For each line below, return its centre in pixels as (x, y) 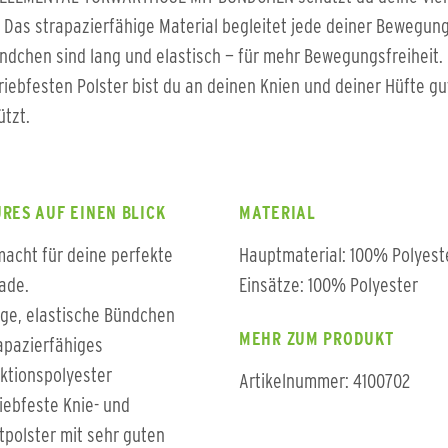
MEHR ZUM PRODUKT (316, 339)
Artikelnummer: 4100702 (324, 381)
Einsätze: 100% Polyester (328, 285)
